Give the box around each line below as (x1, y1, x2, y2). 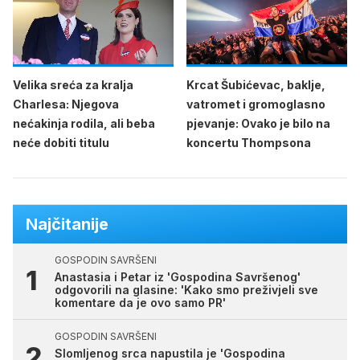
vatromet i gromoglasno (186, 96, 325, 111)
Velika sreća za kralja (13, 77, 133, 92)
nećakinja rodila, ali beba (13, 116, 155, 130)
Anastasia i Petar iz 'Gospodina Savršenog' (55, 269, 301, 284)
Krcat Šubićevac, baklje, (186, 77, 325, 92)
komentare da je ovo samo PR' (55, 295, 226, 309)
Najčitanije (26, 214, 108, 234)
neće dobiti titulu (13, 135, 109, 149)
